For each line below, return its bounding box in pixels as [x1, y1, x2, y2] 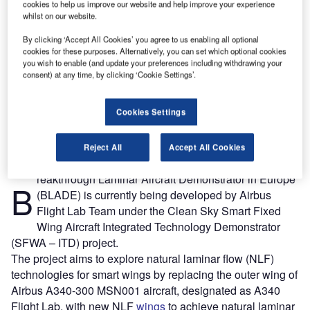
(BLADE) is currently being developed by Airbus [36, 187, 271, 203]
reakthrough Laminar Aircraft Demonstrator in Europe [36, 171, 295, 187]
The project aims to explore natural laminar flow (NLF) [11, 250, 274, 266]
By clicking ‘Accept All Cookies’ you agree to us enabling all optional [23, 33, 259, 45]
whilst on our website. [23, 10, 98, 21]
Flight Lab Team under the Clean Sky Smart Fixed [36, 203, 281, 219]
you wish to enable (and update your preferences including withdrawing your [23, 57, 283, 69]
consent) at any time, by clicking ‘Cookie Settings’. [23, 69, 197, 80]
